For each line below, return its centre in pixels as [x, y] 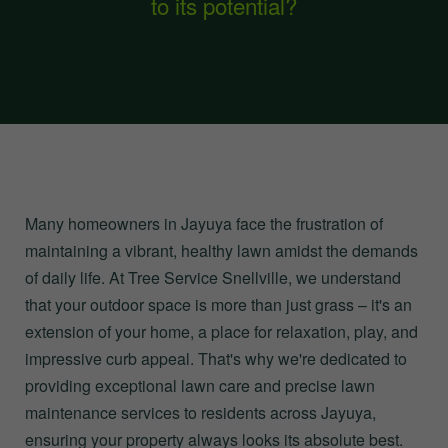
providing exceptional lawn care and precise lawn [200, 385]
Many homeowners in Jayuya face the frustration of [204, 223]
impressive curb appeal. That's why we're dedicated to [216, 358]
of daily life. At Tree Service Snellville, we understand [213, 277]
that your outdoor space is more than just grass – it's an [218, 304]
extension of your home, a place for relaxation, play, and [221, 331]
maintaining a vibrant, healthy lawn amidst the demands [221, 250]
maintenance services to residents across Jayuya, [200, 412]
